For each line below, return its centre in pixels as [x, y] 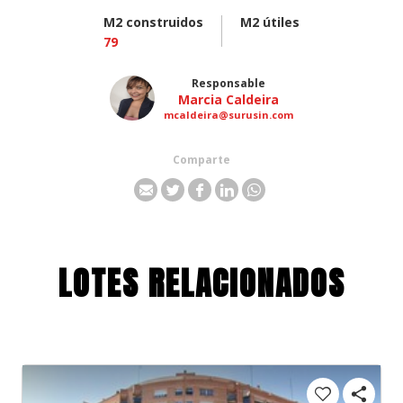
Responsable [228, 84]
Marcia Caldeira [228, 100]
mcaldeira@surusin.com [228, 115]
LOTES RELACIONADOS [201, 283]
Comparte [201, 160]
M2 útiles [270, 22]
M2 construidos [153, 22]
